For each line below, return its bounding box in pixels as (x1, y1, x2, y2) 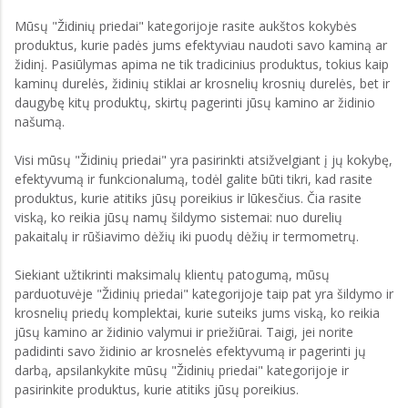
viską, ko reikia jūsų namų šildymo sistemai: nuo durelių (15, 209, 342, 226)
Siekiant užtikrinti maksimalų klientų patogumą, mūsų (15, 266, 330, 283)
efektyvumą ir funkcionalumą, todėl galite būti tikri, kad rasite (15, 170, 372, 188)
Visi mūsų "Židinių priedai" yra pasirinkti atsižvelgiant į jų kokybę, (15, 151, 393, 168)
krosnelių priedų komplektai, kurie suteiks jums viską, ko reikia (15, 304, 380, 321)
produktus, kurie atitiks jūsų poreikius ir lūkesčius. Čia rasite (15, 189, 362, 207)
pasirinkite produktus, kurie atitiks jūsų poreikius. (15, 381, 299, 398)
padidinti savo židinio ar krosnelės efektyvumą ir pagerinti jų (15, 342, 366, 360)
